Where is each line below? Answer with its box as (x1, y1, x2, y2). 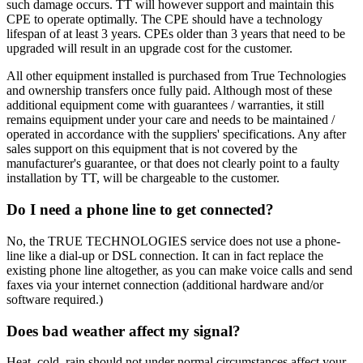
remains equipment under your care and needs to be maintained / (6, 113, 335, 127)
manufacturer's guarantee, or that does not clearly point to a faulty (6, 156, 340, 171)
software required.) (6, 292, 103, 306)
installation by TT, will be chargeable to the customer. (6, 171, 280, 186)
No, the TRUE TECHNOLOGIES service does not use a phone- (6, 233, 340, 248)
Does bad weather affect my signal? (6, 322, 241, 340)
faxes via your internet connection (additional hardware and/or (6, 277, 323, 292)
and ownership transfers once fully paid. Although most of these (6, 83, 332, 98)
